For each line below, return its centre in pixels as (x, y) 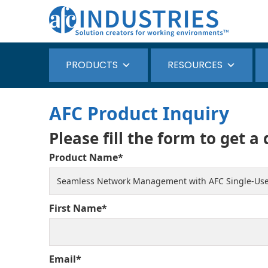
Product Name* (86, 157)
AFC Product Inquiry (139, 113)
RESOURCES (195, 65)
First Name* (78, 208)
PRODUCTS (92, 65)
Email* (65, 259)
